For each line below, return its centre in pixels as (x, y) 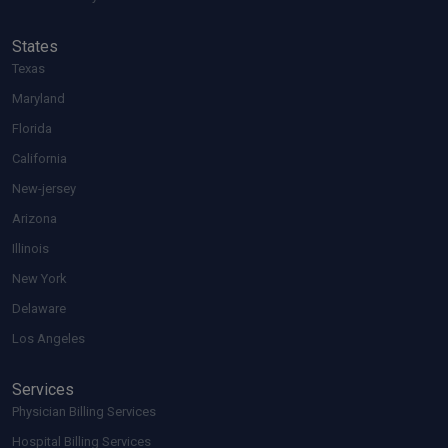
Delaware (39, 309)
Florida (32, 129)
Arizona (34, 219)
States (35, 47)
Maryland (38, 99)
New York (39, 279)
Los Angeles (48, 339)
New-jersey (44, 189)
